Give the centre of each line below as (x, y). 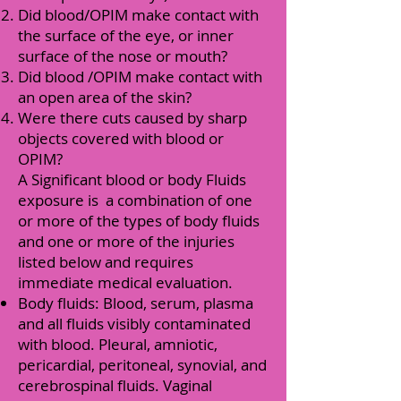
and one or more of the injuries (126, 241)
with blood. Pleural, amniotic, (118, 344)
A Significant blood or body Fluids (132, 179)
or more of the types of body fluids (139, 221)
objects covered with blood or (121, 138)
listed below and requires (106, 262)
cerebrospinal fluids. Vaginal (115, 385)
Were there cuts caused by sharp (132, 118)
